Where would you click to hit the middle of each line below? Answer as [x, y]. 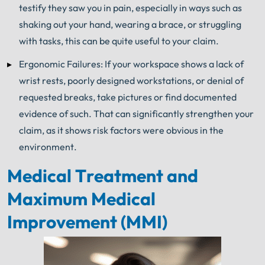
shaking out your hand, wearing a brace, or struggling [130, 25]
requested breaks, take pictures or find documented [128, 97]
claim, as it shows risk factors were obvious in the [121, 130]
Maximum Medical [81, 198]
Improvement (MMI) [87, 222]
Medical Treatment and [103, 175]
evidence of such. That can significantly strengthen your [136, 113]
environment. [48, 146]
